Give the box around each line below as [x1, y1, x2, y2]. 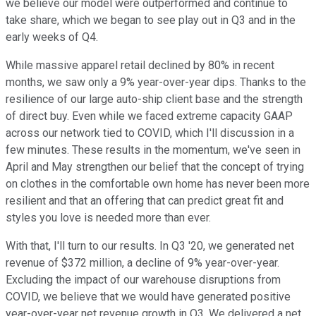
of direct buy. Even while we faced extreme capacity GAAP [6, 109, 293, 123]
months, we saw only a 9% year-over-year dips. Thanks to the [6, 75, 306, 90]
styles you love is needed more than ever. [6, 211, 211, 225]
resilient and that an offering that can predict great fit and [6, 194, 284, 208]
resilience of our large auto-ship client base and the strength [6, 92, 303, 107]
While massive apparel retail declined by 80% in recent [6, 59, 274, 73]
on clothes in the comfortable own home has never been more [6, 177, 310, 191]
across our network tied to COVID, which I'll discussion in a [6, 126, 294, 140]
